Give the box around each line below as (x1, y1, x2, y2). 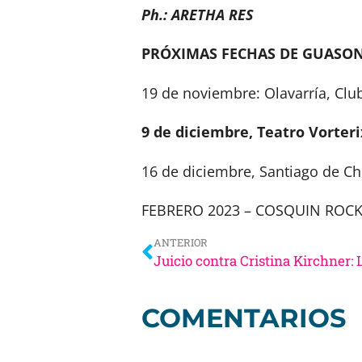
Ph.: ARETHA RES (141, 5, 254, 24)
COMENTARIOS (141, 302, 346, 335)
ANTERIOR (154, 236, 208, 250)
